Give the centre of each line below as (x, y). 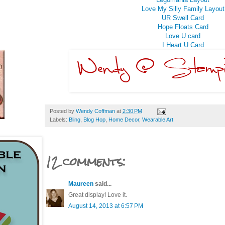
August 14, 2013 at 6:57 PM (106, 206)
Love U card (183, 36)
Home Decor (124, 119)
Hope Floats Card (183, 27)
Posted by (63, 111)
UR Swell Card (183, 18)
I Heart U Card (183, 45)
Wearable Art (158, 119)
